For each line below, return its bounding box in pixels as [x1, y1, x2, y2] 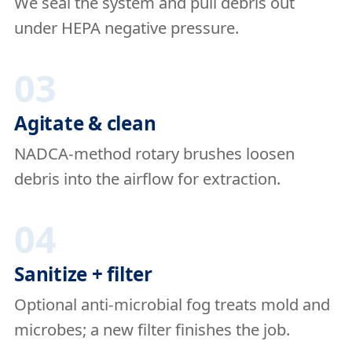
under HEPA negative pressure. [14, 16, 239, 38]
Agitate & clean [14, 110, 156, 136]
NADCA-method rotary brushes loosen [14, 142, 295, 164]
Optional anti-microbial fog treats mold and [14, 293, 330, 315]
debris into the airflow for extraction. [14, 167, 280, 189]
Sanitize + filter [14, 261, 152, 287]
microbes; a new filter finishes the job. [14, 318, 290, 340]
